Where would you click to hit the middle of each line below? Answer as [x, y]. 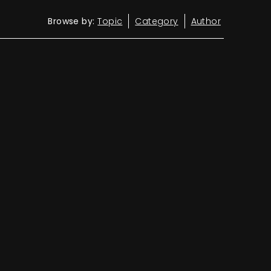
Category [157, 21]
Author [206, 21]
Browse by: [71, 21]
